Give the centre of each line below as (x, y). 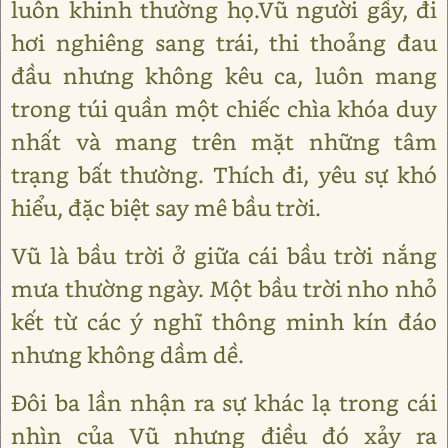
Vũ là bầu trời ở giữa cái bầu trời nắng (224, 256)
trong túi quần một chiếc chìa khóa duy (224, 109)
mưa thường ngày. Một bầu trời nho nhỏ (224, 289)
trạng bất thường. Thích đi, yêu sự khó (224, 175)
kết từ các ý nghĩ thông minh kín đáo (224, 322)
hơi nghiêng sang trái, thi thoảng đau (224, 43)
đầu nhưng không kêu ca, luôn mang (224, 76)
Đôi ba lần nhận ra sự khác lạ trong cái (224, 403)
